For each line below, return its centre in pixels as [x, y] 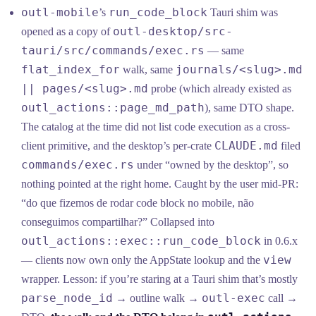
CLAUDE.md [247, 146]
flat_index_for [71, 70]
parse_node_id [67, 298]
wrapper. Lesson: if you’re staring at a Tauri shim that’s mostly [160, 279]
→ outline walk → [158, 298]
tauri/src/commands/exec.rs [113, 51]
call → [282, 298]
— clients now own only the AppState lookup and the [142, 260]
